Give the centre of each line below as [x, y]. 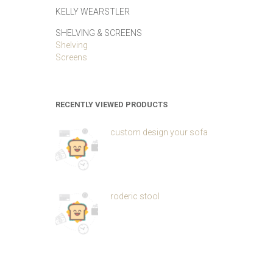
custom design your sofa [159, 132]
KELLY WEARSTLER [93, 12]
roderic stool [135, 196]
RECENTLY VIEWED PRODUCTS [112, 105]
